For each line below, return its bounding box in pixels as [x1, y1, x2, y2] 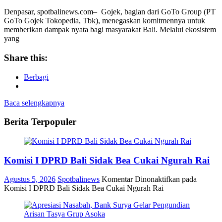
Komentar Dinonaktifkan [102, 175, 180, 184]
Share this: [4, 52, 48, 63]
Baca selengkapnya [4, 98, 64, 107]
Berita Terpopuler [4, 116, 76, 127]
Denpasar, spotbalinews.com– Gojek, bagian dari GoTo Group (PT [4, 7, 216, 16]
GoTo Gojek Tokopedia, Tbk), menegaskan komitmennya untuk [4, 16, 205, 25]
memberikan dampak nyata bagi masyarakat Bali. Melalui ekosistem [4, 25, 216, 34]
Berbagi [24, 72, 49, 81]
